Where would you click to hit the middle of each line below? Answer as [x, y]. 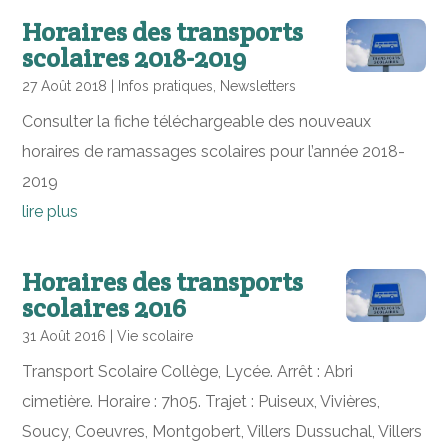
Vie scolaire [155, 336]
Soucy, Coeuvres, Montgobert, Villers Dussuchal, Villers [222, 431]
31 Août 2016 [64, 336]
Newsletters [258, 86]
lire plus [50, 211]
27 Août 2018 [65, 86]
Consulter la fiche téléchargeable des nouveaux [197, 121]
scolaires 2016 [104, 307]
